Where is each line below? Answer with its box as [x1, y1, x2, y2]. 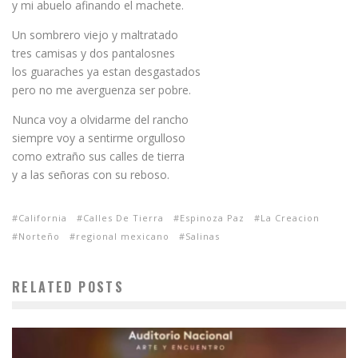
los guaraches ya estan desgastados [12, 64, 201, 79]
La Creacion [261, 212, 320, 224]
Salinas [185, 230, 220, 242]
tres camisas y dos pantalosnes [12, 46, 175, 61]
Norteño [18, 230, 60, 242]
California [18, 212, 67, 224]
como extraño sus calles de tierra [12, 149, 185, 164]
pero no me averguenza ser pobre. [12, 82, 191, 97]
